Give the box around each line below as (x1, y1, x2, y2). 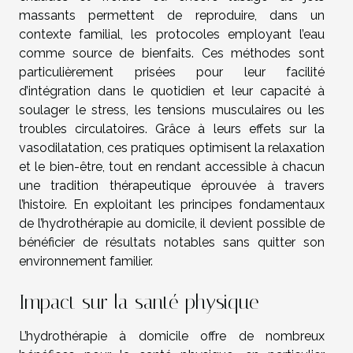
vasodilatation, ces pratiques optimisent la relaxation (19, 139, 325, 155)
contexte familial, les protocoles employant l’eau (19, 26, 325, 42)
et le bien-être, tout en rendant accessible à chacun (19, 158, 325, 174)
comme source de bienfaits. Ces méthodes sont (19, 45, 325, 61)
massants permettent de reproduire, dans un (19, 7, 325, 23)
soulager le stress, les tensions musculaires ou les (19, 102, 325, 117)
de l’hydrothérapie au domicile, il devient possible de (19, 215, 325, 231)
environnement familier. (19, 253, 153, 269)
